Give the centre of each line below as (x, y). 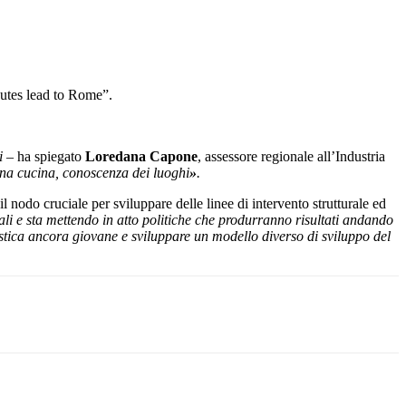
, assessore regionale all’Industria (291, 156)
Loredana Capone (141, 156)
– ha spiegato (46, 156)
